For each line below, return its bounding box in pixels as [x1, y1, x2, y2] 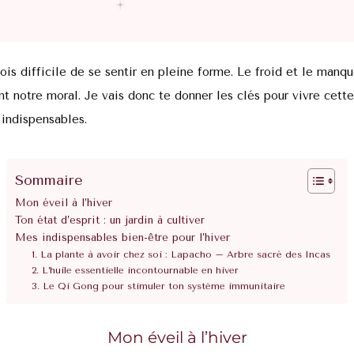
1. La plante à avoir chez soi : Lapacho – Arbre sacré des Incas [32, 249, 331, 261]
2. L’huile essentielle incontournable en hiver [32, 265, 239, 277]
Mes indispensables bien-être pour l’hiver [15, 232, 230, 244]
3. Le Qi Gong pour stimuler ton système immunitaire [32, 281, 286, 292]
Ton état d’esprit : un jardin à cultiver [15, 214, 205, 227]
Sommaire [15, 171, 83, 190]
